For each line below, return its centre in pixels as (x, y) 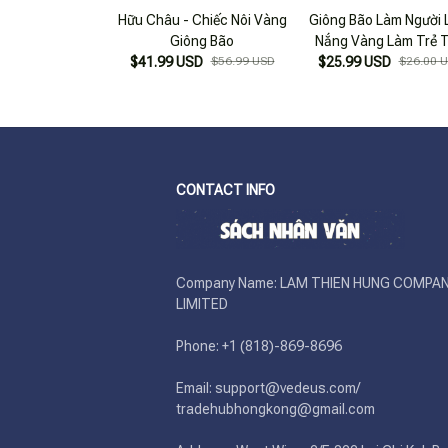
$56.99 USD (242, 60)
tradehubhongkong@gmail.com (275, 409)
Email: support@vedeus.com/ (268, 388)
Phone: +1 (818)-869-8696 (260, 346)
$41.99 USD (166, 61)
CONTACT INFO (225, 190)
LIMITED (202, 304)
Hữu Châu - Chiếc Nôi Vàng (202, 19)
